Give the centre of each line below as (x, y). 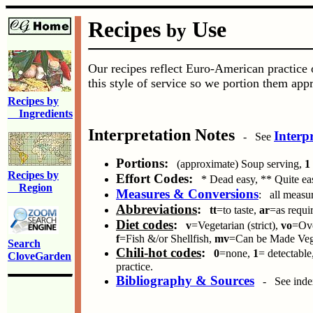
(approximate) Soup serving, (236, 164)
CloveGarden (39, 256)
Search (24, 243)
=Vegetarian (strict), (236, 225)
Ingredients (40, 114)
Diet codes (145, 225)
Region (30, 188)
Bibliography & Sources (185, 281)
